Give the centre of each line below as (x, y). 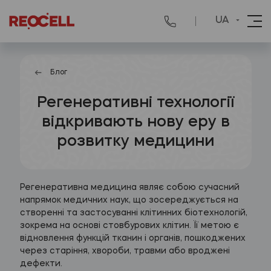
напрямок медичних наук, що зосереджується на (129, 201)
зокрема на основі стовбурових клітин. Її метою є (129, 226)
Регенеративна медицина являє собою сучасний (129, 188)
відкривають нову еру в (135, 122)
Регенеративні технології (135, 103)
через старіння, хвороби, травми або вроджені (125, 251)
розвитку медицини (135, 142)
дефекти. (41, 264)
